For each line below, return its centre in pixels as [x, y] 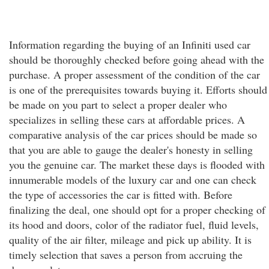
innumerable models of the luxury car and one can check [133, 180]
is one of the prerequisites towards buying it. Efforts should [138, 89]
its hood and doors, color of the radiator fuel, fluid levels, [134, 225]
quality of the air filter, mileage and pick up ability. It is [130, 240]
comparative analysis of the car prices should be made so [133, 134]
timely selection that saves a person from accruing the [126, 255]
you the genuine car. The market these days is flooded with [137, 165]
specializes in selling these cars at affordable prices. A [127, 119]
